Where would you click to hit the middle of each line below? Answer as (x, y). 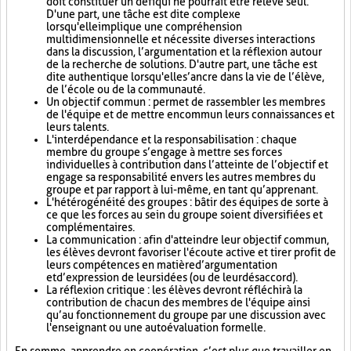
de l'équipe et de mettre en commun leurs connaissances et (190, 114)
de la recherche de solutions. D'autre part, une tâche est (182, 64)
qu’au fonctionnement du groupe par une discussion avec (186, 315)
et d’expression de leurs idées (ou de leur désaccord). (172, 277)
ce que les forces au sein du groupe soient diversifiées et (185, 215)
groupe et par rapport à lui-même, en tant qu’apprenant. (182, 190)
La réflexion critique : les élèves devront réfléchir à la (174, 290)
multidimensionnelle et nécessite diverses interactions (181, 39)
